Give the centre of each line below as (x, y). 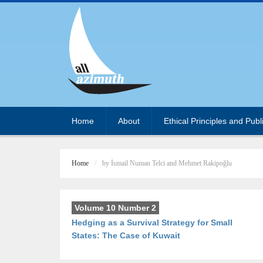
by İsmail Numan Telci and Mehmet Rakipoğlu (167, 163)
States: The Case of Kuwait (126, 235)
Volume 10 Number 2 (115, 208)
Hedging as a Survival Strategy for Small (152, 222)
